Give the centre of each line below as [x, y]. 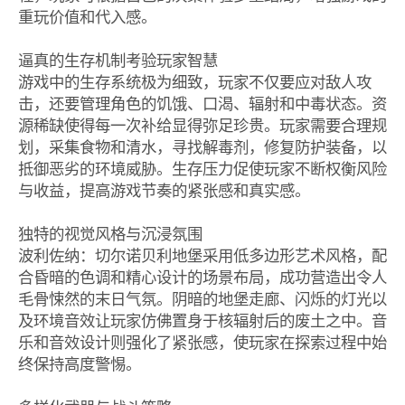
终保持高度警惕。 [79, 364]
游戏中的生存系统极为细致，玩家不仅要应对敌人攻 [194, 82]
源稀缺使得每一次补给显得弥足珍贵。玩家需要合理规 [202, 125]
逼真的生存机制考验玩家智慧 [122, 60]
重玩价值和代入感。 [87, 17]
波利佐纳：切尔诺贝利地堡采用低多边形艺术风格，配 [202, 255]
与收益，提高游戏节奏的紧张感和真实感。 [164, 190]
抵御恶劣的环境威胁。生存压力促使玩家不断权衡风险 [202, 169]
